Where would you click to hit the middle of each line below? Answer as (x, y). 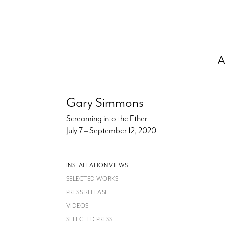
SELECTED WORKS (92, 179)
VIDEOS (78, 206)
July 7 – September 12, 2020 (111, 131)
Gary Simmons (105, 103)
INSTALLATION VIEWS (97, 165)
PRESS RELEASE (87, 193)
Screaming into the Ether (107, 119)
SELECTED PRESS (90, 220)
